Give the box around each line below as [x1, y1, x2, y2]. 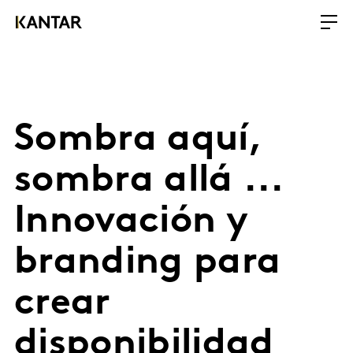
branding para [14, 244, 281, 282]
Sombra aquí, [14, 121, 261, 159]
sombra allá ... [14, 162, 283, 200]
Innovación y [14, 203, 247, 241]
